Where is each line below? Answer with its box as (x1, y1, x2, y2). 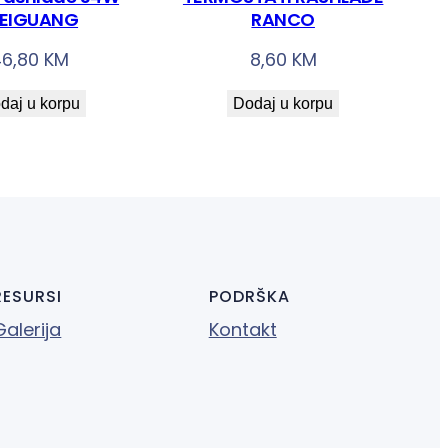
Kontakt (208, 316, 277, 342)
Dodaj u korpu (233, 94, 334, 112)
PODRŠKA (208, 284, 290, 308)
